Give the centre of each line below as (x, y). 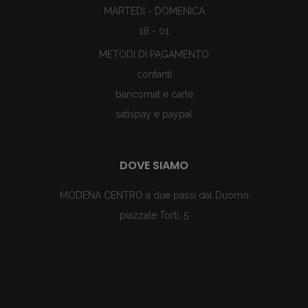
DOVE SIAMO (154, 165)
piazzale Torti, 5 (154, 215)
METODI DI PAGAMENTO (154, 54)
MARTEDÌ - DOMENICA (154, 11)
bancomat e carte (154, 94)
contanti (154, 74)
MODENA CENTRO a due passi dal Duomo (154, 195)
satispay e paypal (154, 114)
